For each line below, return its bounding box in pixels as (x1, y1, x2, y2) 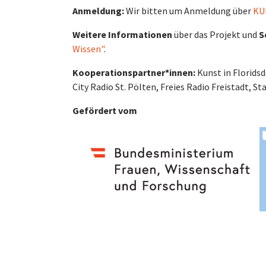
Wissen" (72, 43, 104, 55)
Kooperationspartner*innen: (72, 66, 195, 78)
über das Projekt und (172, 28, 259, 40)
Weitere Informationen (72, 28, 172, 40)
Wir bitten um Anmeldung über (126, 5, 253, 17)
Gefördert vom (72, 104, 137, 116)
